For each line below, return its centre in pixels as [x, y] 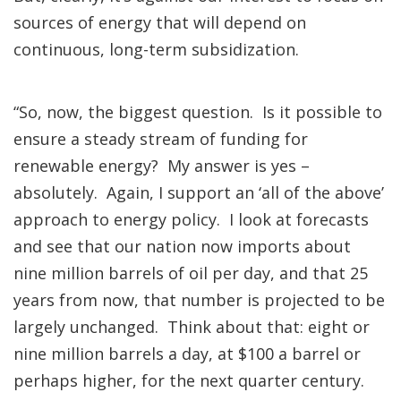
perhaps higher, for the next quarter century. [191, 380]
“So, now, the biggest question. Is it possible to [198, 112]
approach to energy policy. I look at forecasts [191, 219]
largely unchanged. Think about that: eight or [192, 327]
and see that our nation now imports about [182, 246]
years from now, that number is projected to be [199, 300]
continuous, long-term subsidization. [176, 49]
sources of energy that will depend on [160, 22]
